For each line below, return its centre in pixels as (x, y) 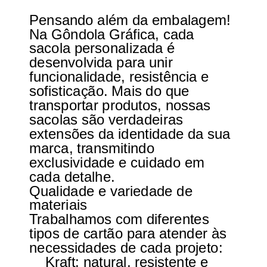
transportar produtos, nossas (119, 105)
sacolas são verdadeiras (106, 120)
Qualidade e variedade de (111, 191)
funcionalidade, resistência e (119, 77)
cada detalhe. (72, 177)
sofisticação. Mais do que (109, 91)
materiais (58, 205)
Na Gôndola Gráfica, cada (111, 34)
